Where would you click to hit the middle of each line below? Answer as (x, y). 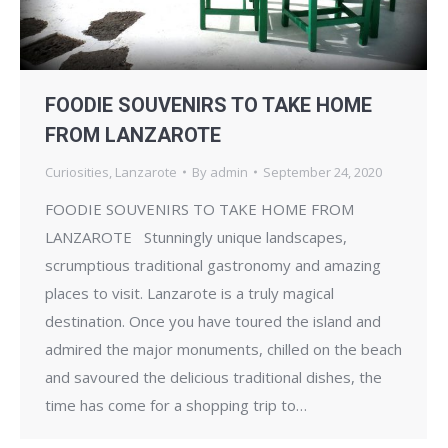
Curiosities (77, 171)
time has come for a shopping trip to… (176, 404)
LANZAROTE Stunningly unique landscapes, (196, 236)
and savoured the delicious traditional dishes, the (213, 376)
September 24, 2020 (322, 171)
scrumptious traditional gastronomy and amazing (213, 264)
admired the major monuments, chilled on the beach (223, 348)
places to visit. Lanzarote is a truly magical (189, 292)
